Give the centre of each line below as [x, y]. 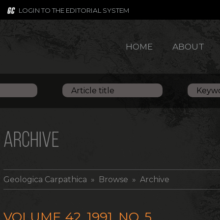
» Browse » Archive [128, 179]
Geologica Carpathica [45, 179]
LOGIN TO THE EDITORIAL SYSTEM [74, 10]
